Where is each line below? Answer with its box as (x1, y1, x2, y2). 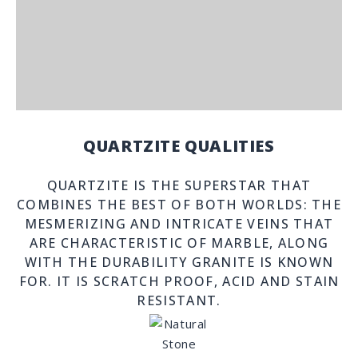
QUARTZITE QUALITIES (83, 135, 275, 157)
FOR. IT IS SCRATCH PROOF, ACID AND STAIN (18, 272, 340, 290)
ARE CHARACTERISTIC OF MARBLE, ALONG (29, 234, 329, 252)
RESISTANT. (137, 292, 221, 309)
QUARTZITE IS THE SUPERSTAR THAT (46, 177, 312, 194)
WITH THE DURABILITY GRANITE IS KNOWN (24, 253, 334, 271)
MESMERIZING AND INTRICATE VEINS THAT (24, 215, 334, 233)
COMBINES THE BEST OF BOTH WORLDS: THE (16, 196, 342, 213)
